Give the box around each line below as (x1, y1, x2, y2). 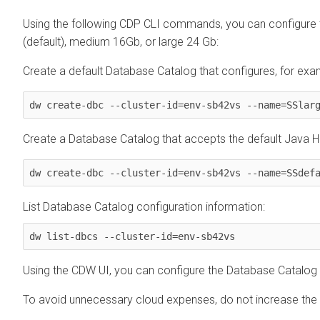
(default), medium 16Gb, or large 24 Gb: (23, 34, 219, 49)
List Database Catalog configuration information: (23, 199, 265, 214)
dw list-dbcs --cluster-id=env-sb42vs (29, 230, 235, 242)
